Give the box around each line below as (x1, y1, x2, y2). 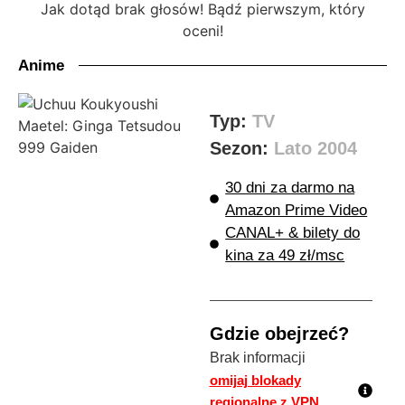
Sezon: (209, 137, 274, 158)
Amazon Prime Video (225, 201, 368, 219)
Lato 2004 (273, 137, 357, 158)
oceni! (182, 21, 223, 40)
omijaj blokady (209, 372, 301, 388)
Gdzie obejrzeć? (209, 323, 349, 344)
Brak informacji (209, 349, 306, 365)
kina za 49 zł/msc (225, 246, 345, 264)
